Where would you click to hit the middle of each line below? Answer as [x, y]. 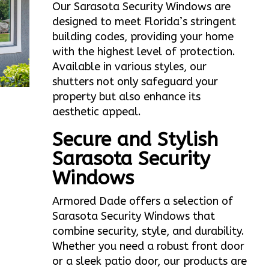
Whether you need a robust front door [149, 246]
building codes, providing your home [143, 37]
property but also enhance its [127, 97]
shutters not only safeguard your [135, 82]
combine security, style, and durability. [149, 231]
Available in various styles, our [130, 67]
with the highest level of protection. [144, 52]
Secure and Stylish [135, 140]
